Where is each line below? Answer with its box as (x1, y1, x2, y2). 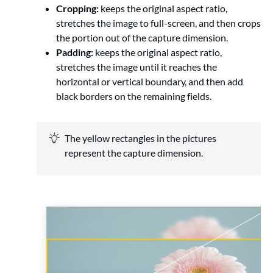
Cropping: (56, 2, 99, 15)
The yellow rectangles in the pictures (65, 132, 216, 144)
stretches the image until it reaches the (56, 61, 217, 73)
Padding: (56, 46, 93, 58)
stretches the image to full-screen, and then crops (56, 17, 261, 29)
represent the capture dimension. (65, 147, 203, 159)
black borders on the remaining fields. (56, 90, 211, 102)
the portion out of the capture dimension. (56, 32, 228, 44)
